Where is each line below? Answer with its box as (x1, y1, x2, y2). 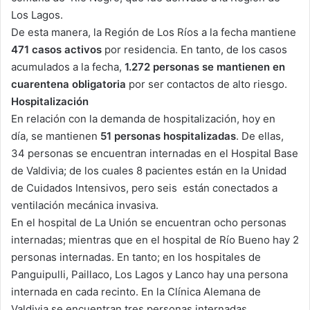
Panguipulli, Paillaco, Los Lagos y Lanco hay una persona (11, 267, 288, 281)
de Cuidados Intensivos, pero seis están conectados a (11, 181, 277, 194)
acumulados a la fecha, (11, 60, 125, 73)
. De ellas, (236, 129, 284, 143)
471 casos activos (11, 42, 102, 56)
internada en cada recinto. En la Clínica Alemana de (11, 284, 261, 298)
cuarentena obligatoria (11, 77, 126, 91)
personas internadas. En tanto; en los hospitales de (11, 250, 261, 264)
